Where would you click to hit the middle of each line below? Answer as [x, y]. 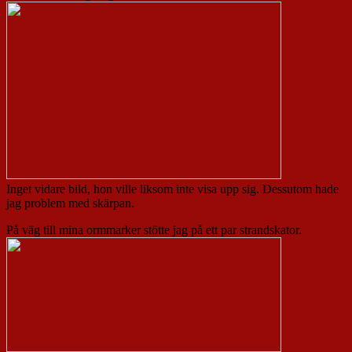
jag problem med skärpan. [72, 203]
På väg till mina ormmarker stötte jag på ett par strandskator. [156, 230]
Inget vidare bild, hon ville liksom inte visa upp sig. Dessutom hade [172, 189]
